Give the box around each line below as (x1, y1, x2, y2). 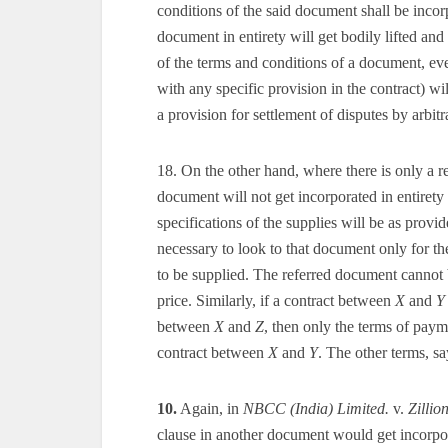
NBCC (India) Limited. (243, 400, 389, 417)
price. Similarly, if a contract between (157, 292, 395, 309)
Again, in (177, 400, 243, 417)
